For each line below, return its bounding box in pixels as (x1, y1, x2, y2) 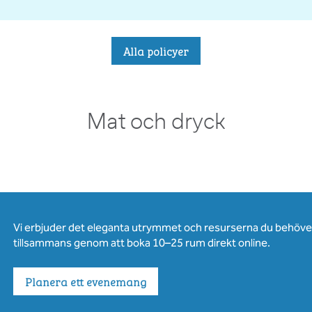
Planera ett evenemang (24, 273, 146, 290)
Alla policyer (123, 42, 189, 59)
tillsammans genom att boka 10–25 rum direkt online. (13, 236, 270, 249)
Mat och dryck (86, 112, 226, 133)
